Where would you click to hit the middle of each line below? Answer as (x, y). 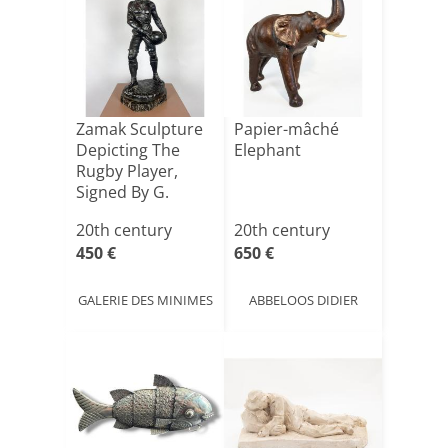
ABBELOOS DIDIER (303, 299)
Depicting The (128, 150)
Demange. (114, 213)
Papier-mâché (286, 129)
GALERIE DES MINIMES (145, 299)
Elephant (267, 150)
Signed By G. (122, 192)
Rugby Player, (127, 171)
